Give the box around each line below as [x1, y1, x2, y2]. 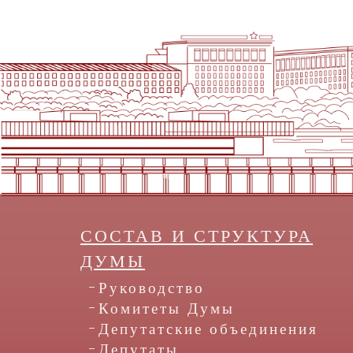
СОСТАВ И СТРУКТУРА [80, 226, 313, 247]
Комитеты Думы [98, 300, 235, 318]
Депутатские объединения [98, 321, 318, 338]
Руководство [98, 280, 205, 297]
